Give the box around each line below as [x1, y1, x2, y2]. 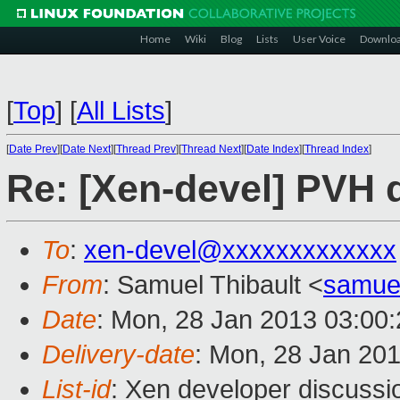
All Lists [77, 96, 165, 125]
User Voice [293, 32, 346, 46]
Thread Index [304, 143, 369, 155]
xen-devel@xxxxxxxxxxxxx [84, 236, 396, 265]
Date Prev [9, 143, 57, 155]
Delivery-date [42, 340, 195, 370]
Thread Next [181, 143, 241, 155]
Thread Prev [116, 143, 176, 155]
